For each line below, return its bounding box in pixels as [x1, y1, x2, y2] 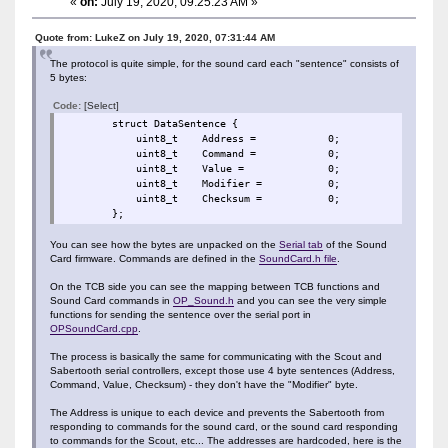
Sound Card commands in [49, 294, 173, 306]
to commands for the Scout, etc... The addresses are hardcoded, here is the [49, 434, 402, 446]
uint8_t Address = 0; [63, 132, 442, 144]
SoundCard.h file [258, 252, 337, 264]
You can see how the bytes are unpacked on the [49, 238, 279, 250]
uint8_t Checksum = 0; [63, 192, 340, 204]
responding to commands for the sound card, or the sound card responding [49, 420, 398, 432]
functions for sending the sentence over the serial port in [49, 308, 311, 320]
